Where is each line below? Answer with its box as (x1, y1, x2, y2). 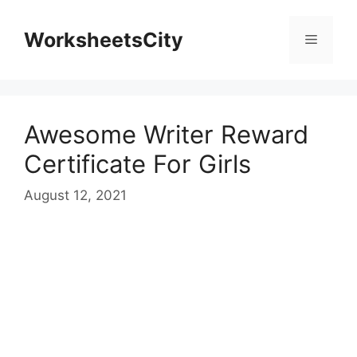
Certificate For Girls (24, 149, 251, 178)
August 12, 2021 (24, 186, 127, 203)
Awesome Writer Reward (24, 120, 308, 149)
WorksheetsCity (24, 28, 183, 52)
